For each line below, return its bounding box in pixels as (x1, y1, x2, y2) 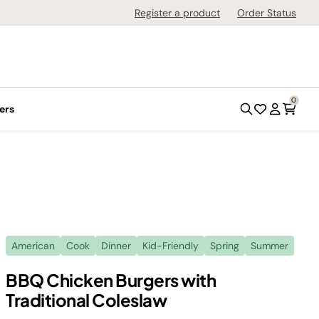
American (11, 239, 55, 252)
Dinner (101, 239, 131, 252)
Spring (210, 239, 239, 252)
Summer (251, 239, 288, 252)
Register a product (135, 6, 220, 19)
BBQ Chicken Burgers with (6, 269, 216, 291)
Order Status (237, 6, 296, 19)
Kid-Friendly (142, 239, 199, 252)
